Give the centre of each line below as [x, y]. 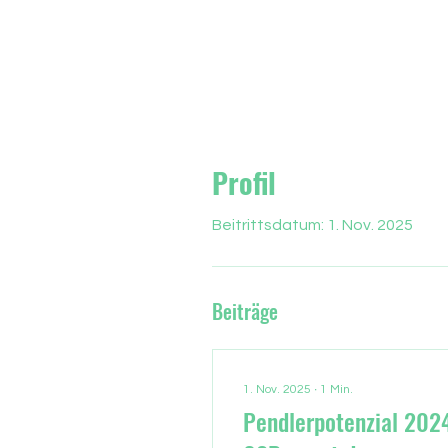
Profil [244, 182]
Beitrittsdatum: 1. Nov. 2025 [312, 225]
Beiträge [245, 311]
